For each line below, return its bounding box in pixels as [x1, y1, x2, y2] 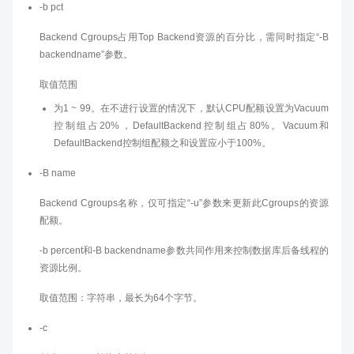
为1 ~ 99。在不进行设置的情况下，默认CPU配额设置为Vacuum [54, 103, 329, 114]
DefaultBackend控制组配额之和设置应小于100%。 [54, 137, 271, 149]
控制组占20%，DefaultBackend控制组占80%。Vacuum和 [54, 120, 329, 131]
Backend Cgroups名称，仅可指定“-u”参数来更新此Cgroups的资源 [40, 198, 329, 209]
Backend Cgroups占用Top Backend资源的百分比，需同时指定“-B [40, 32, 329, 43]
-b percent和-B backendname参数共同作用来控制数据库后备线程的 [40, 245, 329, 256]
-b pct [40, 2, 63, 13]
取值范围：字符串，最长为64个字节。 [40, 292, 202, 303]
